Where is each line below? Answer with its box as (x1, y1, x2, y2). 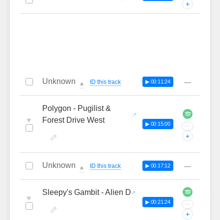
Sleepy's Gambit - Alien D (42, 188, 131, 196)
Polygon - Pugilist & (42, 104, 111, 112)
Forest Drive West (42, 116, 105, 124)
